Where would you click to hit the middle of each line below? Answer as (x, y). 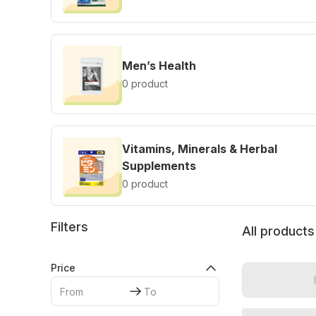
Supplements (159, 166)
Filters (69, 227)
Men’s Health (159, 66)
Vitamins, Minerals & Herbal (200, 149)
